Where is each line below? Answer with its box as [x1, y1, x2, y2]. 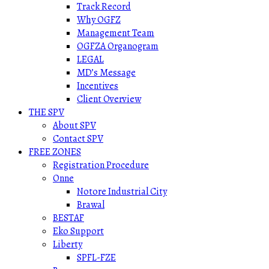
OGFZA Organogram [77, 40, 159, 53]
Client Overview [77, 92, 141, 106]
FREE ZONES [29, 145, 81, 159]
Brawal [77, 198, 104, 211]
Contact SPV [53, 132, 103, 145]
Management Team [77, 26, 154, 40]
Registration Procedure [53, 159, 149, 172]
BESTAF [53, 211, 84, 225]
